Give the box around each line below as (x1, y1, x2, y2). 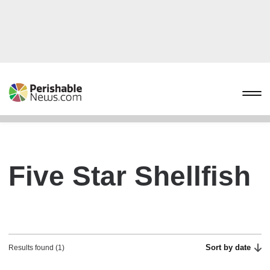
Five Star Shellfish (8, 160, 251, 192)
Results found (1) (8, 243, 64, 252)
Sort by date (206, 243, 251, 252)
